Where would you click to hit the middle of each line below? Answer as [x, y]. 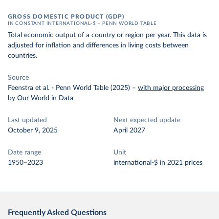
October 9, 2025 [33, 131]
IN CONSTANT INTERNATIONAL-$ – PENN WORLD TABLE [82, 23]
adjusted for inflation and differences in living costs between [98, 45]
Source [18, 78]
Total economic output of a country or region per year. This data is [107, 35]
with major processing [171, 88]
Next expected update [147, 120]
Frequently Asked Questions [57, 213]
